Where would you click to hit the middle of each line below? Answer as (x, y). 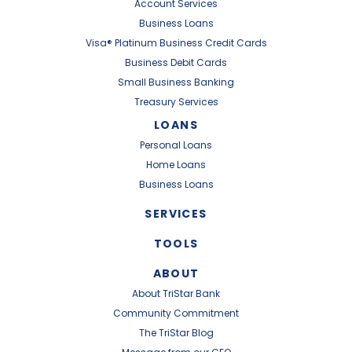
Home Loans (176, 164)
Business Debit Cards (176, 62)
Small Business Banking (176, 82)
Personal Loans (176, 145)
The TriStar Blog (176, 332)
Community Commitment (176, 313)
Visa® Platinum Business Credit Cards (176, 42)
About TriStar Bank (176, 293)
